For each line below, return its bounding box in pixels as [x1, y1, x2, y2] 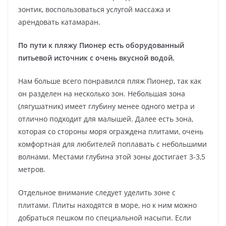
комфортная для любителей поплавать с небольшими [18, 139, 207, 149]
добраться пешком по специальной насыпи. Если [18, 213, 191, 223]
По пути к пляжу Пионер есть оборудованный [18, 40, 184, 50]
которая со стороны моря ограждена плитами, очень [18, 127, 203, 137]
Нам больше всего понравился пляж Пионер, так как [18, 76, 201, 86]
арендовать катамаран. [18, 17, 100, 27]
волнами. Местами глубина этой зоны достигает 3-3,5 [18, 152, 205, 162]
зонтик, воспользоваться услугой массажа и [18, 5, 171, 15]
